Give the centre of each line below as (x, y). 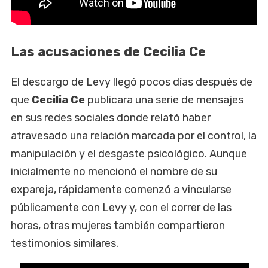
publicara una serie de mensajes (164, 100)
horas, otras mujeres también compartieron (118, 225)
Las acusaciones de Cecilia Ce (108, 51)
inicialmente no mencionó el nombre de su (114, 171)
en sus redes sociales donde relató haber (111, 118)
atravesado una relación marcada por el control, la (134, 135)
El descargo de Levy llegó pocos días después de (132, 82)
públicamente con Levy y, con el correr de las (121, 207)
